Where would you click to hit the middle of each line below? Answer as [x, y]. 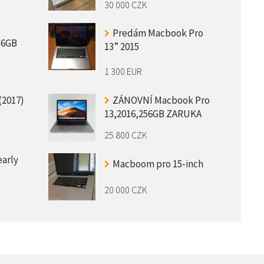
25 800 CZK [126, 135]
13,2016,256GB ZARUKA [153, 113]
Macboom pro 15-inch [158, 164]
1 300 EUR [123, 72]
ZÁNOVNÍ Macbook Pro [161, 100]
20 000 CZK [126, 189]
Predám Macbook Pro [158, 33]
